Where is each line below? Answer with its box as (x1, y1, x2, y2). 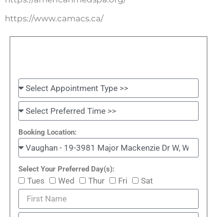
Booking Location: (18, 128, 77, 137)
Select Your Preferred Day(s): (18, 165, 114, 174)
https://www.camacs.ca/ (5, 13, 104, 23)
